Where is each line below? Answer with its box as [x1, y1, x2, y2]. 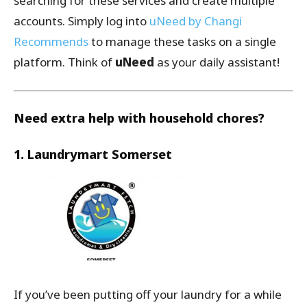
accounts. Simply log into [14, 13, 149, 29]
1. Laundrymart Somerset [14, 146, 172, 163]
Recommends [14, 34, 88, 50]
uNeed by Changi [149, 13, 242, 29]
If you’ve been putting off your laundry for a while [14, 286, 282, 303]
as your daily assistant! [154, 54, 280, 71]
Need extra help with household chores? [14, 110, 265, 127]
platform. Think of [14, 54, 112, 71]
